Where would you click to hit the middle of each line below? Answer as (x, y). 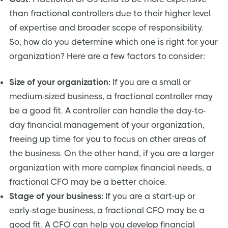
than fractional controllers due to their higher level (110, 13)
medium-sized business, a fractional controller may (111, 96)
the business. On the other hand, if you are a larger (112, 153)
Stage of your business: (56, 196)
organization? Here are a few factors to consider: (107, 56)
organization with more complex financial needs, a (110, 168)
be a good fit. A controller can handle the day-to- (107, 111)
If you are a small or (151, 82)
